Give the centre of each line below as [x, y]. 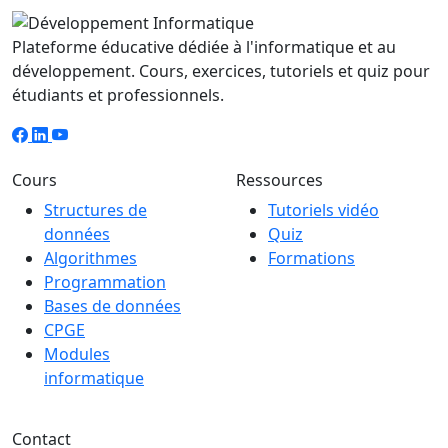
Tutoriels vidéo [323, 209]
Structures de [95, 209]
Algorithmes [90, 257]
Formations [311, 257]
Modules [77, 353]
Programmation [105, 281]
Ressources [279, 179]
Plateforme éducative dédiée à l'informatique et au [204, 46]
